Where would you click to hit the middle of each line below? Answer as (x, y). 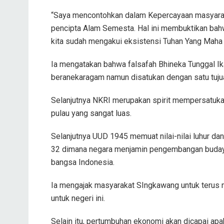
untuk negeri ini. (78, 198)
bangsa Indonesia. (83, 162)
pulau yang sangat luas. (91, 113)
